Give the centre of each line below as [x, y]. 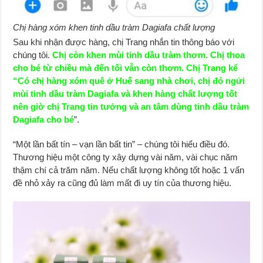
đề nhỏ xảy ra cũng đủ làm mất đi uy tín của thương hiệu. [122, 183]
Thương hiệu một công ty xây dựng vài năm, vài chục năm [126, 157]
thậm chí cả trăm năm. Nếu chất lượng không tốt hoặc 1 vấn [129, 170]
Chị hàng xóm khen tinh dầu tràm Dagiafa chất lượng [114, 28]
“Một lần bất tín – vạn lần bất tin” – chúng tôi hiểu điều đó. [122, 144]
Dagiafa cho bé [44, 120]
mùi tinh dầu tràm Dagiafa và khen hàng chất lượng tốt [125, 94]
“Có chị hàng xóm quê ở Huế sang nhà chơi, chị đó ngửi [129, 81]
